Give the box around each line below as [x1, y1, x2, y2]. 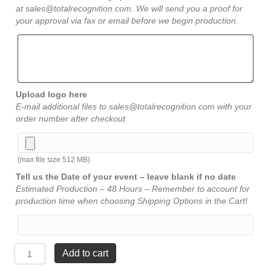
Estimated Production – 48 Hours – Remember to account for [16, 184, 250, 194]
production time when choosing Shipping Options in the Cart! [16, 196, 247, 206]
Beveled [14, 256, 47, 266]
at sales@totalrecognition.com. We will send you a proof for [16, 4, 243, 13]
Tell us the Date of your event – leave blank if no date [16, 172, 236, 181]
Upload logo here [16, 90, 87, 99]
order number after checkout [16, 114, 125, 123]
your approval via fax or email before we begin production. [16, 16, 238, 25]
